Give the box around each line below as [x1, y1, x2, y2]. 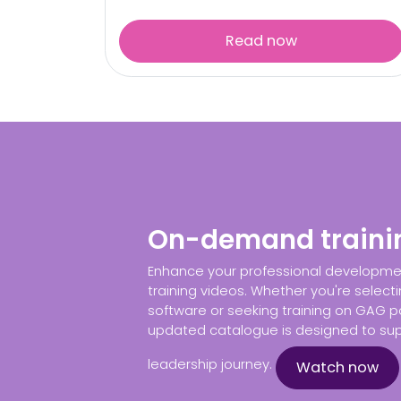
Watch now [295, 357, 379, 379]
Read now [226, 30, 297, 51]
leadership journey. [147, 354, 276, 373]
